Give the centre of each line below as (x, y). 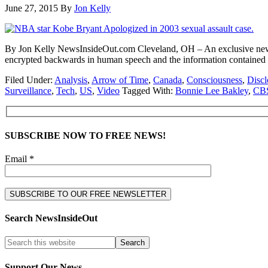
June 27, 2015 (31, 8)
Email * (19, 159)
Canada (167, 80)
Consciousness (214, 80)
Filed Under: (30, 80)
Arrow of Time (120, 80)
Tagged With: (149, 90)
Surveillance (28, 90)
